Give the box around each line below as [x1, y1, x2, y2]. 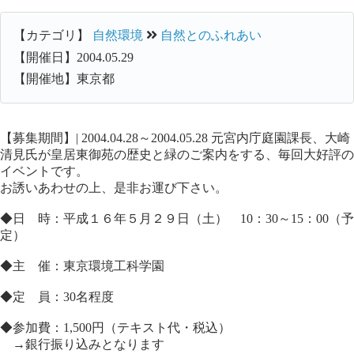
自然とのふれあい [160, 28, 262, 43]
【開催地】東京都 [13, 72, 115, 86]
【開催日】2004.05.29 [13, 50, 134, 64]
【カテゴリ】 [13, 28, 92, 43]
